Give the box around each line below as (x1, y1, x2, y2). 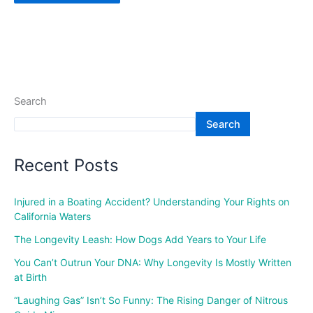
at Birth (14, 270, 47, 283)
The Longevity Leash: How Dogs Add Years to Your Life (14, 233, 266, 245)
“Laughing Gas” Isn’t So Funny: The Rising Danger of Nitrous (14, 293, 288, 306)
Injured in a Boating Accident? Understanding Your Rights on (14, 195, 289, 208)
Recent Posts (14, 155, 119, 176)
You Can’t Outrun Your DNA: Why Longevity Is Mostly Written (14, 256, 291, 268)
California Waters (14, 210, 91, 222)
